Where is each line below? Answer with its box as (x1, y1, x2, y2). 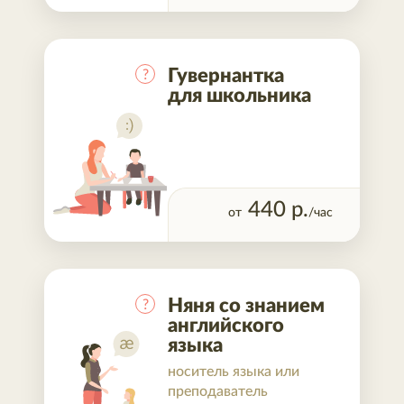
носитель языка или (168, 364, 299, 379)
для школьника (168, 86, 311, 106)
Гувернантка (168, 66, 284, 86)
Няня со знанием (168, 296, 325, 316)
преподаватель (168, 384, 268, 399)
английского (168, 316, 284, 335)
